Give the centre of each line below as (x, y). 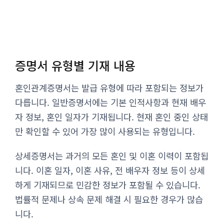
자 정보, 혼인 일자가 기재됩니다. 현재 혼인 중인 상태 (111, 116)
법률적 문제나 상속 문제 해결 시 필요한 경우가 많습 (109, 199)
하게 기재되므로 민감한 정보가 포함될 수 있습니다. (108, 184)
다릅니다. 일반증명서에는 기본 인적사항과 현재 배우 (110, 102)
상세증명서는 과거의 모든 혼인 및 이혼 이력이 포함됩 (112, 155)
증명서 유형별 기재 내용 (75, 65)
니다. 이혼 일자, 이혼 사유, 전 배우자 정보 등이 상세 (110, 170)
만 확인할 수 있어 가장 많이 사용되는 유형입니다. (105, 131)
